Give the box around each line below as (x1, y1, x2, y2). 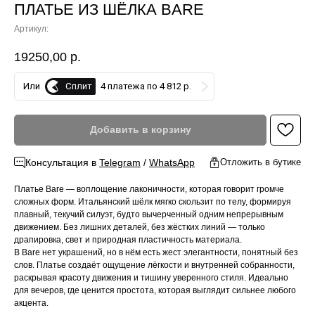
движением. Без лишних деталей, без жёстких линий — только (14, 221, 265, 232)
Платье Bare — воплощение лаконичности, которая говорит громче (14, 184, 284, 194)
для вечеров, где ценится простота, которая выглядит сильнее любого (14, 285, 296, 295)
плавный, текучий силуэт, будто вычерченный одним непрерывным (14, 209, 283, 219)
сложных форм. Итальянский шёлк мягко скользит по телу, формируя (14, 196, 291, 207)
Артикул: (14, 24, 49, 34)
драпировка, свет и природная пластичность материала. (14, 234, 242, 245)
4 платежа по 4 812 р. (101, 81, 191, 92)
